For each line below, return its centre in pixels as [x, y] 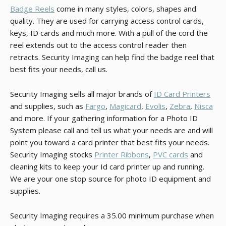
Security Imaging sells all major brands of [82, 94]
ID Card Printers [182, 94]
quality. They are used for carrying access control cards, [107, 21]
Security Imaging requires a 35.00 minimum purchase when [112, 215]
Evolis [155, 106]
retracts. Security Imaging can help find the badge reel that [112, 57]
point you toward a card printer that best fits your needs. [110, 142]
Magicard [125, 106]
